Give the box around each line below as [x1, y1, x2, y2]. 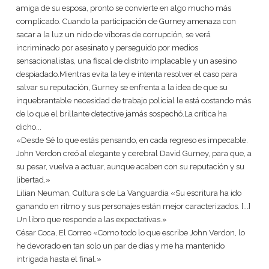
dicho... [16, 122, 41, 131]
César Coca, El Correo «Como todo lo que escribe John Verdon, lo [16, 228, 245, 237]
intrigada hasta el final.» [16, 255, 101, 264]
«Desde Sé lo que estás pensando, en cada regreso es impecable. [16, 136, 248, 145]
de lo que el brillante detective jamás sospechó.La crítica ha [16, 109, 227, 118]
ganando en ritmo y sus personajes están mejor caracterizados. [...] [16, 202, 250, 211]
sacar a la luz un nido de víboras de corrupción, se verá [16, 30, 211, 39]
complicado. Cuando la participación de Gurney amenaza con [16, 17, 236, 26]
